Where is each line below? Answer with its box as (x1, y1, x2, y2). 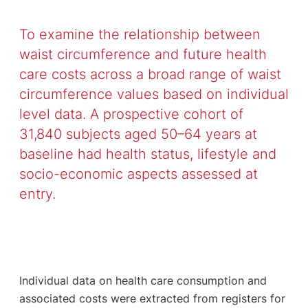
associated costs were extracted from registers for (19, 291, 285, 305)
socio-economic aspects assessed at (19, 164, 258, 182)
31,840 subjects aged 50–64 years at (19, 124, 257, 142)
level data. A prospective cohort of (19, 104, 243, 122)
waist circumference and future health (19, 45, 267, 63)
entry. (19, 184, 60, 202)
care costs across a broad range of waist (19, 65, 281, 82)
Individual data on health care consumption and (19, 273, 267, 287)
